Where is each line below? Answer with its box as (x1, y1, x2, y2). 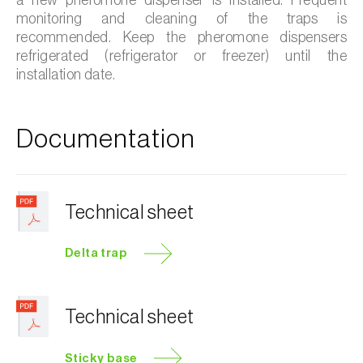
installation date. (16, 66, 116, 82)
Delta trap (65, 247, 127, 260)
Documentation (16, 126, 195, 152)
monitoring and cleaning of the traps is (16, 11, 347, 26)
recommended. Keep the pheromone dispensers (16, 29, 347, 45)
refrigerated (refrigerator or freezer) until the (16, 48, 347, 63)
